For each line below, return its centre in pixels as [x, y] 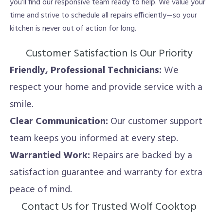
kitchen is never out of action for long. [73, 29]
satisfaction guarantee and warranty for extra [106, 173]
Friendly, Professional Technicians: [86, 71]
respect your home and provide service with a [106, 88]
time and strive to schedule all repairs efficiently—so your [103, 16]
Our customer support [155, 122]
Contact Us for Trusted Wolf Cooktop [109, 207]
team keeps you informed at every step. [94, 139]
